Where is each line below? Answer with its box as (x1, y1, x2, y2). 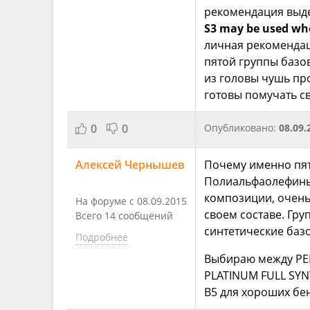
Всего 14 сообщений (75, 208, 173, 222)
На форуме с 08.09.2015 (75, 194, 187, 208)
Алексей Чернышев (75, 156, 185, 172)
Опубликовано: (204, 120, 279, 134)
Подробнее (75, 230, 128, 244)
